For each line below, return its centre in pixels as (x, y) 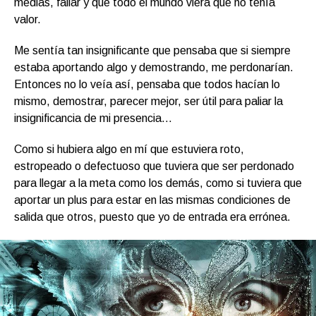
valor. (28, 19)
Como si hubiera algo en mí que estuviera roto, (129, 149)
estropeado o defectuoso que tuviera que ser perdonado (154, 166)
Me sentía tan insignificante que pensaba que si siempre (152, 50)
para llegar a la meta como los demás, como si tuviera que (158, 183)
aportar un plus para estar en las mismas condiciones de (152, 200)
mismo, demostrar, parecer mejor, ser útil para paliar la (148, 101)
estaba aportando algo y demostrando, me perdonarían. (154, 67)
